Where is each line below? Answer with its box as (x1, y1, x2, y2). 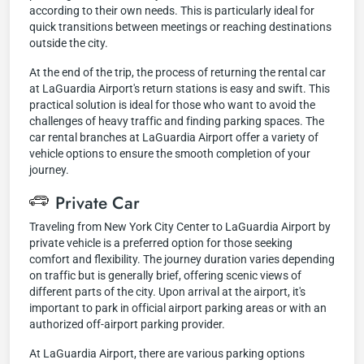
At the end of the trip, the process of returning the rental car (29, 66, 326, 79)
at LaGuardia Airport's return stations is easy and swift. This (29, 82, 330, 95)
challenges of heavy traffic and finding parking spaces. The (29, 115, 324, 128)
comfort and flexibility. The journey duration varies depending (29, 253, 335, 266)
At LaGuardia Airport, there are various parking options (29, 347, 305, 360)
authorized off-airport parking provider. (29, 318, 225, 331)
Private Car (55, 191, 140, 215)
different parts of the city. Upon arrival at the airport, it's (29, 285, 305, 298)
